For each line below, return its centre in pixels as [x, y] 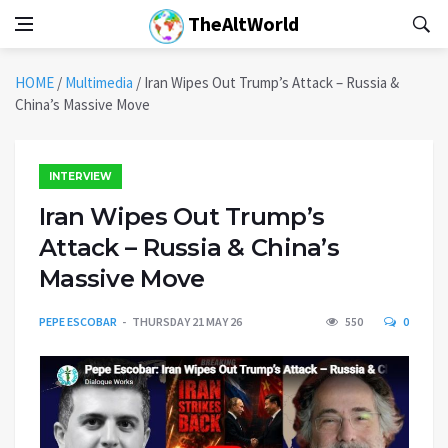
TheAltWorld [241, 23]
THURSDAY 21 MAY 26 [187, 321]
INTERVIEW [80, 176]
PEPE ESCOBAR [78, 321]
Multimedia [99, 82]
